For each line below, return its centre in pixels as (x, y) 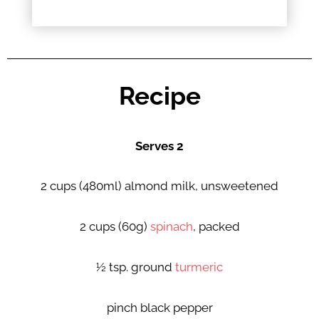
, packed (216, 227)
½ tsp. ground (134, 267)
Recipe (159, 96)
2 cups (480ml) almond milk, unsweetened (159, 186)
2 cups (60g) (115, 227)
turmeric (198, 267)
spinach (171, 227)
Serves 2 (159, 146)
